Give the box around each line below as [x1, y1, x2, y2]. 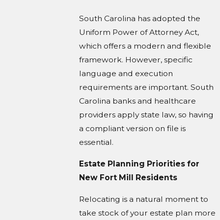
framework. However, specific [79, 55, 193, 65]
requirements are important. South [79, 82, 214, 92]
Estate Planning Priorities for [79, 159, 200, 169]
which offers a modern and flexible [79, 41, 212, 51]
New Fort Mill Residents [79, 173, 178, 183]
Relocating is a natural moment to [79, 194, 209, 204]
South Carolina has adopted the [79, 14, 201, 24]
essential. [79, 137, 114, 147]
